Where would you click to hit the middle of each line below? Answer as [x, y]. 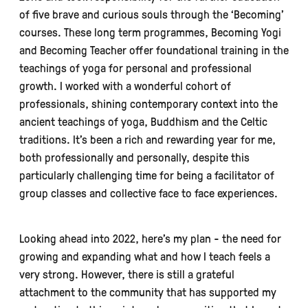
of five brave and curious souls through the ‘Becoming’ [152, 14]
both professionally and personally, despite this [134, 157]
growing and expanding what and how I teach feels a [145, 256]
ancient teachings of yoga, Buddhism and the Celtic [143, 121]
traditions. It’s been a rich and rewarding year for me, [147, 139]
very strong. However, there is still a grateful [127, 274]
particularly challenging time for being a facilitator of [147, 175]
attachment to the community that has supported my [148, 291]
